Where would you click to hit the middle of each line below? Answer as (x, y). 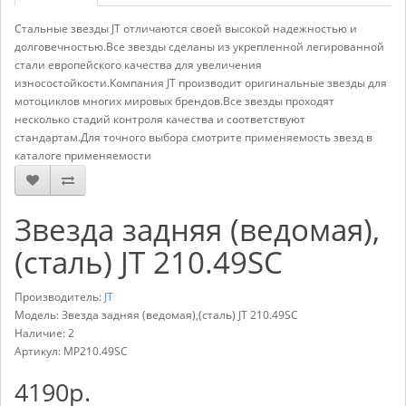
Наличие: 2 (44, 333)
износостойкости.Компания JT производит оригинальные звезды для (201, 83)
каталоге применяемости (83, 155)
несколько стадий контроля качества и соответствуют (160, 119)
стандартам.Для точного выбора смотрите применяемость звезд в (193, 137)
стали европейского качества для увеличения (138, 65)
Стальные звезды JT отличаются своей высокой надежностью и (186, 29)
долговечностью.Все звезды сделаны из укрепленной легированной (199, 47)
